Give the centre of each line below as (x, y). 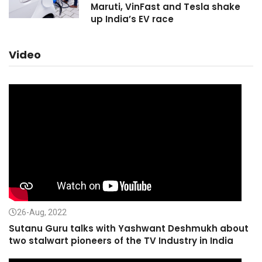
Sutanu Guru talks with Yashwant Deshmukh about (129, 229)
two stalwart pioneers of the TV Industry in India (121, 241)
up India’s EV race (132, 19)
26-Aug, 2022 (42, 213)
